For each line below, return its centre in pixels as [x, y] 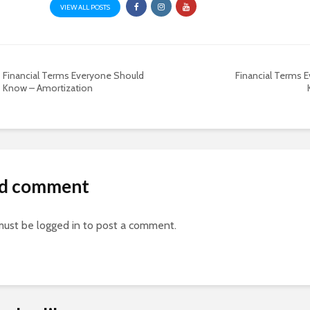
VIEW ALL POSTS [85, 7]
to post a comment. [128, 225]
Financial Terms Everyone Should [73, 75]
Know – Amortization [48, 88]
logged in [58, 225]
